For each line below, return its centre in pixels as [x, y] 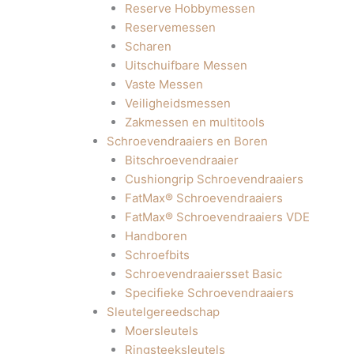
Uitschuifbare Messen [186, 65]
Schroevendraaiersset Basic [203, 274]
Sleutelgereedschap [163, 312]
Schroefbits [157, 255]
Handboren [156, 236]
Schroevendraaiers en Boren [187, 141]
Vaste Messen [164, 84]
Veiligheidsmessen [177, 103]
